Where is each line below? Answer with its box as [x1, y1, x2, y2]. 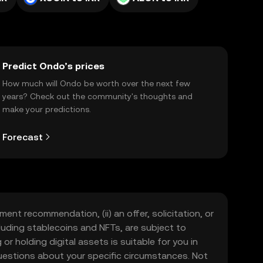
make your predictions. [2, 104, 91, 114]
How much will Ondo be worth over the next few [2, 79, 190, 88]
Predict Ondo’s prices [2, 60, 104, 72]
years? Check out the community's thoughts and [2, 92, 193, 101]
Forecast [2, 131, 43, 143]
